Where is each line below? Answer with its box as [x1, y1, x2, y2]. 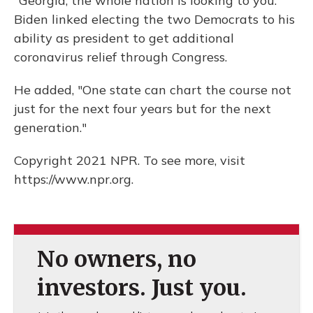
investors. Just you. [36, 274, 247, 303]
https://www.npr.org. [14, 171, 133, 188]
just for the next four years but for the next [14, 101, 271, 117]
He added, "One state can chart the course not [14, 82, 291, 99]
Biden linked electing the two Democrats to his [14, 11, 295, 28]
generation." [14, 119, 87, 136]
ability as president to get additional [14, 30, 234, 47]
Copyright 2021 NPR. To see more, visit [14, 152, 245, 169]
